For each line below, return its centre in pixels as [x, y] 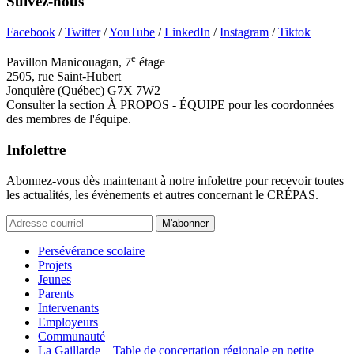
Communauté [72, 336]
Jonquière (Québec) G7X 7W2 [83, 91]
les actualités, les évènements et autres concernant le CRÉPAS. [162, 194]
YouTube [132, 32]
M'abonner [185, 223]
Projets [55, 265]
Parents [56, 293]
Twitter [83, 32]
